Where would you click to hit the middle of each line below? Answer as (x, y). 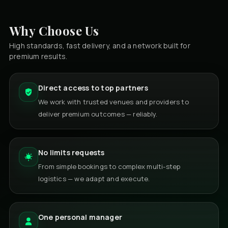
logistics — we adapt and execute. (94, 178)
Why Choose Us (54, 30)
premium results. (38, 56)
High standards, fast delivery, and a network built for (100, 45)
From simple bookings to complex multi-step (109, 166)
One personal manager (80, 217)
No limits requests (72, 152)
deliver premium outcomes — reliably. (98, 114)
